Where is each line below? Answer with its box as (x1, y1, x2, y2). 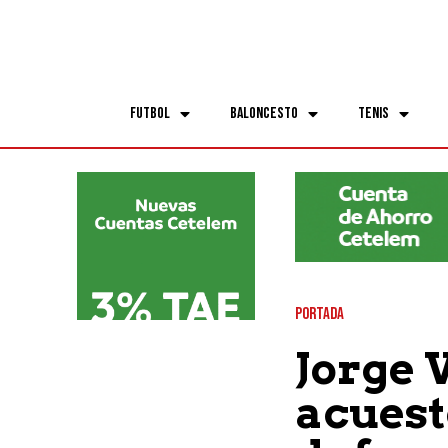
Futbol (129, 103, 170, 123)
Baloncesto (229, 103, 298, 123)
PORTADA (294, 304, 344, 325)
